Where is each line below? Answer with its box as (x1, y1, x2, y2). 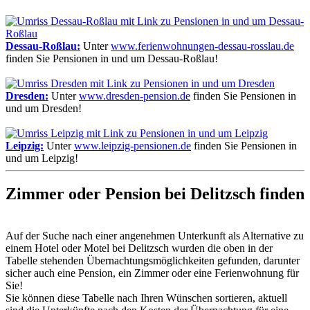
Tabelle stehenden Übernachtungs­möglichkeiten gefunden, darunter (6, 255, 300, 267)
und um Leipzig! (6, 152, 78, 164)
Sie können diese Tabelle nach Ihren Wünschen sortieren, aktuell (6, 292, 287, 304)
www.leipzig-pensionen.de (74, 139, 191, 152)
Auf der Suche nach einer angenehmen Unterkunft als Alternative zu (6, 230, 304, 242)
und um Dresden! (6, 102, 82, 114)
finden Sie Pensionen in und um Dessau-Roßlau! (6, 52, 218, 64)
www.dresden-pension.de (79, 89, 190, 102)
